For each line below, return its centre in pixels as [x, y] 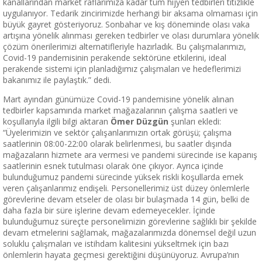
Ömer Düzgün [141, 121]
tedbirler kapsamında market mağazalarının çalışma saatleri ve [120, 110]
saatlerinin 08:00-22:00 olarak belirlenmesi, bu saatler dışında [117, 143]
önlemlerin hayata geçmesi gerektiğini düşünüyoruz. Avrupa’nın [121, 254]
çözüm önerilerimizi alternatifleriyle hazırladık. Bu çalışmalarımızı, [125, 46]
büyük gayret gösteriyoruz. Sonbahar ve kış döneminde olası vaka [126, 24]
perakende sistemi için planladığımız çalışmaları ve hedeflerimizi [122, 68]
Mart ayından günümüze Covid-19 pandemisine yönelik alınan [118, 99]
